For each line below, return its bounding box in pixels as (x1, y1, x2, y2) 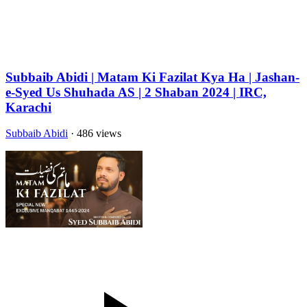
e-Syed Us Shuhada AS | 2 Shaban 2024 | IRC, (5, 84, 267, 99)
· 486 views (68, 127, 121, 140)
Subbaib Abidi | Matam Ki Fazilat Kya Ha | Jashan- (5, 69, 299, 84)
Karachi (5, 99, 51, 114)
